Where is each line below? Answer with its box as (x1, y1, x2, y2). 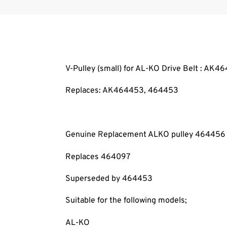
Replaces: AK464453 (65, 86, 144, 96)
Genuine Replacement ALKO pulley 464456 (65, 130, 225, 140)
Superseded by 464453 (65, 174, 153, 184)
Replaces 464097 (65, 152, 130, 162)
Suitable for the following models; (65, 196, 187, 206)
